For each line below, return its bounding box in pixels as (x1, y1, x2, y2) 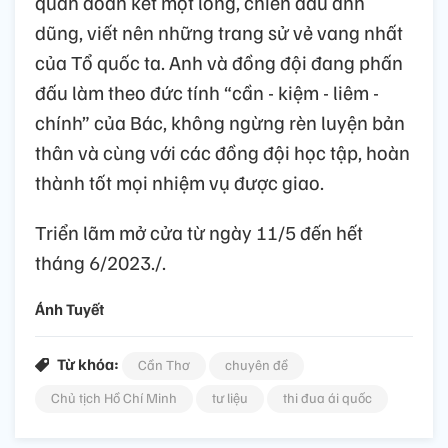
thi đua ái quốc (283, 389, 372, 407)
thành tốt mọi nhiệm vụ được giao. (35, 169, 324, 196)
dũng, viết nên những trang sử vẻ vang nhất (35, 19, 403, 46)
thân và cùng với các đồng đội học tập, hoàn (35, 139, 410, 166)
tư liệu (212, 389, 248, 407)
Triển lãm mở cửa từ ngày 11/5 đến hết (35, 219, 363, 246)
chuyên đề (225, 356, 288, 374)
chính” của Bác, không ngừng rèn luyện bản (35, 109, 405, 136)
